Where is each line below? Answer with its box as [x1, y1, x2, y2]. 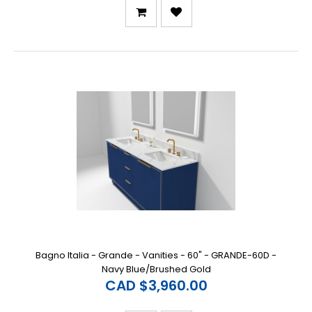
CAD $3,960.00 [104, 275, 208, 295]
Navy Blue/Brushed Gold [101, 262, 211, 276]
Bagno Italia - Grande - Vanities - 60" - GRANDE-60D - [36, 248, 276, 262]
